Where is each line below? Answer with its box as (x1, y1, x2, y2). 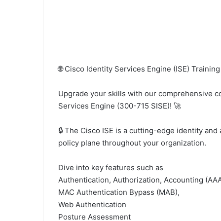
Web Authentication (58, 200, 126, 209)
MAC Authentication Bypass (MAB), (58, 187, 180, 197)
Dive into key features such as (58, 163, 163, 172)
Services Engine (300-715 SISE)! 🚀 (58, 101, 181, 110)
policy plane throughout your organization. (58, 138, 206, 147)
